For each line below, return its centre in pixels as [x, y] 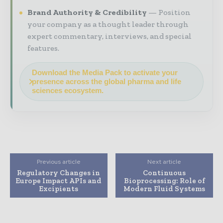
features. [43, 48]
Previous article [58, 162]
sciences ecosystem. [68, 90]
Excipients [59, 188]
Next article [165, 162]
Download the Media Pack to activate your [105, 72]
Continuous [165, 172]
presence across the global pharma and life [107, 81]
